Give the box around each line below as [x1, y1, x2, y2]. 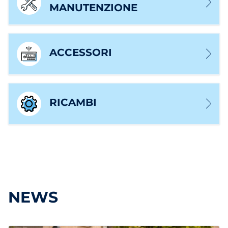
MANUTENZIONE [49, 1, 137, 14]
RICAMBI [49, 96, 97, 108]
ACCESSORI [49, 46, 112, 59]
